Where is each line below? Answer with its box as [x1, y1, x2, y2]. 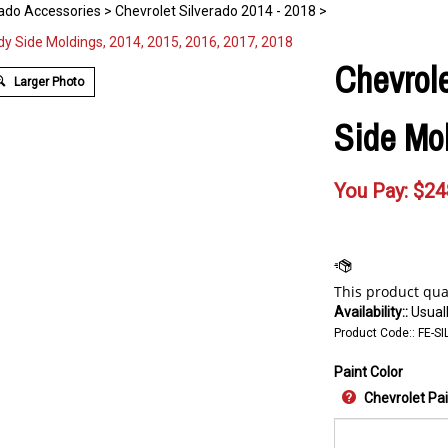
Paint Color [334, 364, 403, 380]
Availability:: [334, 304, 408, 320]
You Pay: [334, 179, 408, 203]
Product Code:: [334, 326, 415, 340]
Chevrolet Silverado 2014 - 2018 [115, 3, 316, 19]
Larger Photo [11, 75, 85, 90]
